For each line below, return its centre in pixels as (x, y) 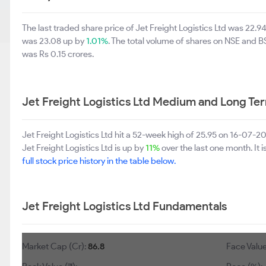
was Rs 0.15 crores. (58, 54)
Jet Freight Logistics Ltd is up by (84, 148)
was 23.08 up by (54, 41)
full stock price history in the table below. (99, 161)
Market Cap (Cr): (55, 246)
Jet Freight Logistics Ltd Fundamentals (124, 206)
